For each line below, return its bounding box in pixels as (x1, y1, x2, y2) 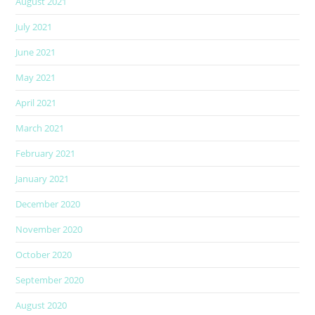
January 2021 (15, 172, 70, 185)
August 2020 (15, 299, 67, 311)
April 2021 (15, 96, 57, 109)
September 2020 (15, 274, 84, 286)
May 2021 (15, 71, 56, 84)
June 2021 (15, 46, 56, 58)
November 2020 (15, 223, 83, 236)
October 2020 (15, 248, 72, 261)
